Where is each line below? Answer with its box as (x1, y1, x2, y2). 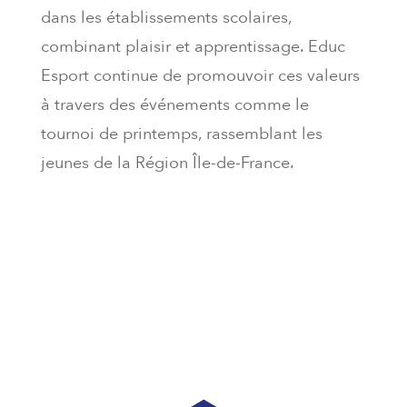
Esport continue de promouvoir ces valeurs (40, 65, 360, 88)
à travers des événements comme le (40, 94, 309, 117)
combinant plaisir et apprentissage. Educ (40, 35, 345, 59)
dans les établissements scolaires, (40, 6, 292, 30)
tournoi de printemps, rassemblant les (40, 123, 323, 146)
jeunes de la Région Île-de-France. (40, 152, 294, 175)
